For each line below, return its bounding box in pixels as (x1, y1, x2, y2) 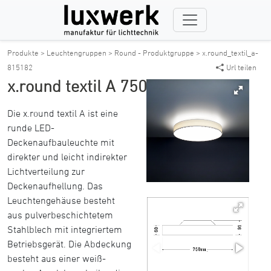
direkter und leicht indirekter (7, 151, 127, 162)
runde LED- (7, 122, 54, 133)
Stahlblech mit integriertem (7, 224, 122, 235)
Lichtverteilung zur (7, 166, 85, 177)
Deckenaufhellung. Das (7, 180, 103, 191)
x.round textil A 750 (7, 76, 147, 96)
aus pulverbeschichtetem (7, 209, 113, 220)
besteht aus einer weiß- (7, 253, 106, 264)
